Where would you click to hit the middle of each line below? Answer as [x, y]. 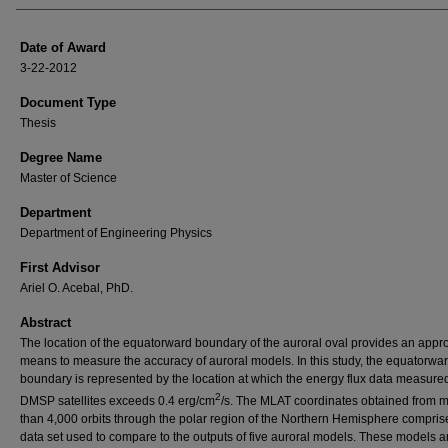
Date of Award [63, 47]
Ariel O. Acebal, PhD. [76, 288]
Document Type [68, 102]
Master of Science [68, 178]
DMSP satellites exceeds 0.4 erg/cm [117, 401]
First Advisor [60, 267]
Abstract [45, 322]
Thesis [38, 123]
